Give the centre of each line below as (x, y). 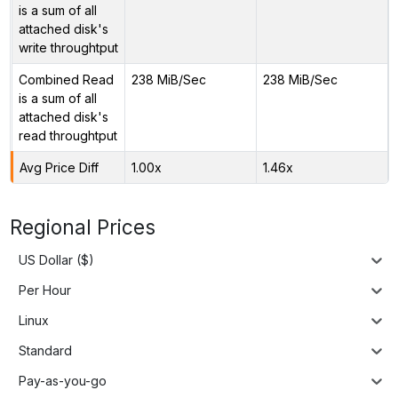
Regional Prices (82, 227)
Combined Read (66, 79)
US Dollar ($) (56, 260)
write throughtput (68, 47)
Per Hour (45, 291)
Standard (45, 351)
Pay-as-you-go (63, 381)
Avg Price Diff (59, 167)
